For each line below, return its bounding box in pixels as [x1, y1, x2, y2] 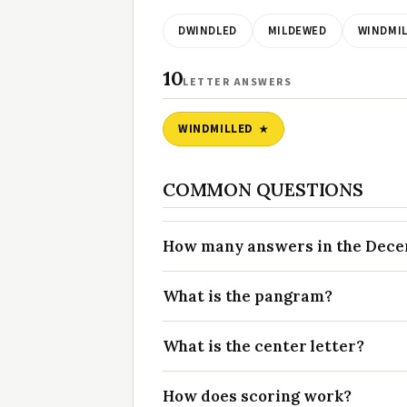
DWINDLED [178, 23, 237, 40]
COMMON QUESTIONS [163, 178, 363, 202]
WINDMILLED [178, 121, 253, 138]
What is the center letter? [163, 336, 364, 357]
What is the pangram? [163, 286, 333, 307]
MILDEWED [267, 23, 327, 40]
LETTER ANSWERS [183, 74, 292, 91]
